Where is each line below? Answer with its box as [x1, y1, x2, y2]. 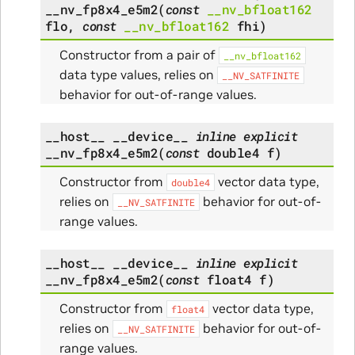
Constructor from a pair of [59, 46, 219, 63]
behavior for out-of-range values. [59, 86, 257, 102]
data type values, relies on [59, 66, 217, 82]
